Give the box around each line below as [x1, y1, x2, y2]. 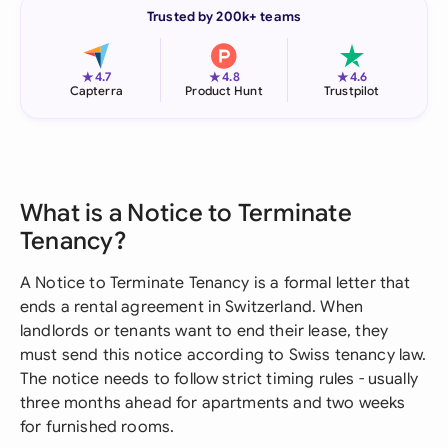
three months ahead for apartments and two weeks [20, 393, 406, 413]
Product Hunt [185, 83, 263, 98]
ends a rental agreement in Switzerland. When [20, 297, 364, 317]
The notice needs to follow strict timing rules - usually [20, 369, 418, 389]
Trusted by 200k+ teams [147, 8, 301, 25]
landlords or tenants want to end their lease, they [20, 321, 389, 341]
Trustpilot [324, 83, 380, 98]
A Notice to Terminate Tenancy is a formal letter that [20, 273, 411, 293]
